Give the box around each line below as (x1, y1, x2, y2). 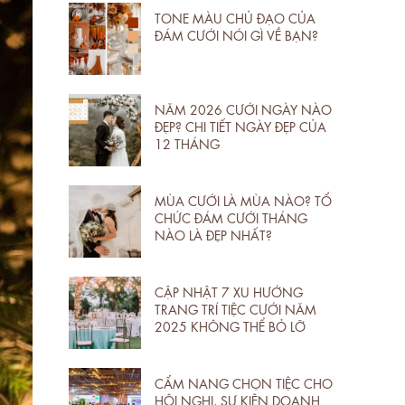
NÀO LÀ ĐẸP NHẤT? (155, 225, 272, 242)
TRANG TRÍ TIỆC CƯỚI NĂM (155, 299, 316, 316)
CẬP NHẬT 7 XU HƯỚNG (155, 282, 303, 299)
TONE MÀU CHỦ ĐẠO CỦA (155, 8, 316, 25)
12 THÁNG (155, 134, 220, 151)
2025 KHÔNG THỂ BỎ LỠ (155, 316, 306, 334)
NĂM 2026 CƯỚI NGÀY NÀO (155, 99, 332, 117)
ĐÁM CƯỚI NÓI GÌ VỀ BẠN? (155, 25, 318, 42)
